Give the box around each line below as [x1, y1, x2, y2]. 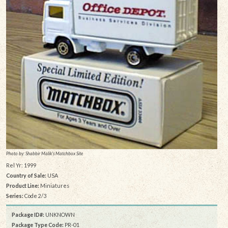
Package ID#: [12, 211, 44, 218]
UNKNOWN [44, 211, 75, 218]
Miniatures [39, 182, 69, 189]
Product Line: [6, 182, 39, 189]
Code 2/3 [23, 192, 46, 199]
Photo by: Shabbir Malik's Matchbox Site [6, 150, 83, 156]
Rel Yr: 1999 [6, 162, 36, 169]
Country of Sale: [6, 172, 46, 179]
